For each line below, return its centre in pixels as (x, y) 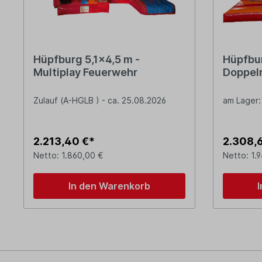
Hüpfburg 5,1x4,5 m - (87, 60)
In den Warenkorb (109, 186)
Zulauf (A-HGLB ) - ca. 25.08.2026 (100, 101)
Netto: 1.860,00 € (68, 156)
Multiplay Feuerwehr (85, 73)
